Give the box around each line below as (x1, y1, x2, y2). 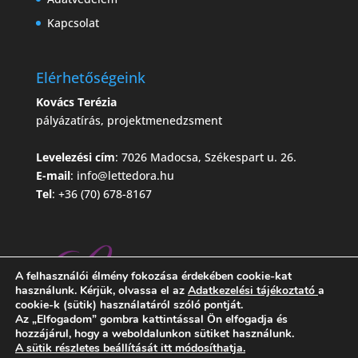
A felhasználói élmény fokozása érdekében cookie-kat (15, 268, 292, 284)
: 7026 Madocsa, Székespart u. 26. (114, 149, 296, 165)
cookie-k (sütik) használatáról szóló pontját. (15, 297, 243, 312)
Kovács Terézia (35, 94, 117, 110)
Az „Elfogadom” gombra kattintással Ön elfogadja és (15, 312, 288, 327)
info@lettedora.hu (76, 168, 174, 184)
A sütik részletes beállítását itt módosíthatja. (15, 340, 245, 356)
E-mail (35, 168, 70, 184)
